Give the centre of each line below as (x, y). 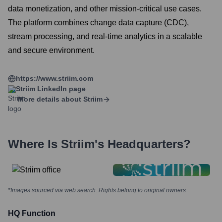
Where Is (34, 144)
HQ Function (32, 213)
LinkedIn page (60, 89)
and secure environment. (51, 50)
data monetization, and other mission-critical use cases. (105, 9)
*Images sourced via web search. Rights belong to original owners (97, 190)
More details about (50, 99)
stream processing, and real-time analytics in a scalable (105, 36)
